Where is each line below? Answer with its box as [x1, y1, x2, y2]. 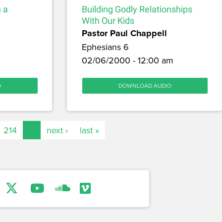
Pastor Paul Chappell [81, 27, 167, 40]
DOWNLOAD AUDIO [118, 81, 171, 90]
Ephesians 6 [81, 41, 129, 54]
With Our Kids [81, 15, 134, 26]
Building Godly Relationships [81, 4, 192, 15]
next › [46, 124, 68, 137]
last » [79, 124, 99, 137]
